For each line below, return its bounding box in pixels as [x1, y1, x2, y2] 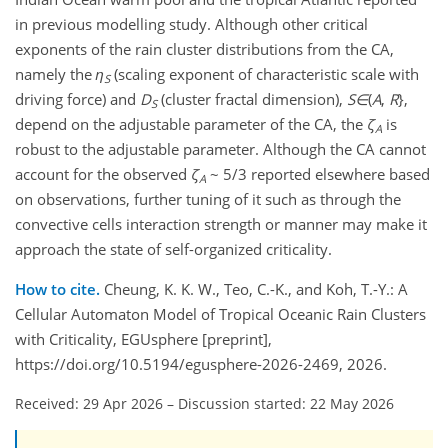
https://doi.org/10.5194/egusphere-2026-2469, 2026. [15, 354, 387, 375]
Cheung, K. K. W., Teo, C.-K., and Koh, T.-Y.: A [104, 279, 408, 300]
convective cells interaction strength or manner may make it [15, 214, 427, 235]
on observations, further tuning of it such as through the [15, 189, 401, 210]
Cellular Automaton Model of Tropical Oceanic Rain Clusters [15, 304, 426, 325]
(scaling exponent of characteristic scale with [110, 64, 419, 85]
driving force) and [15, 89, 140, 110]
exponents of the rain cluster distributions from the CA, [15, 39, 394, 60]
